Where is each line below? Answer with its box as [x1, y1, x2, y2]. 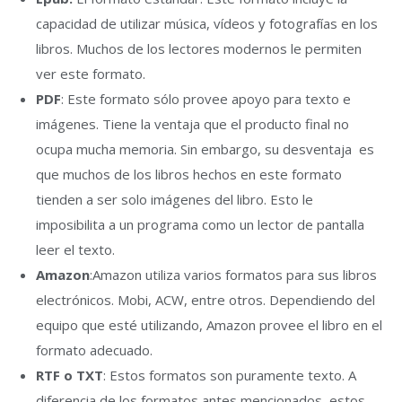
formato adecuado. [36, 341, 153, 359]
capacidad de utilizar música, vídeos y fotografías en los [36, 14, 378, 32]
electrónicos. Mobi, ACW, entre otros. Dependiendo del [36, 291, 375, 309]
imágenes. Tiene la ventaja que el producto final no [36, 115, 349, 133]
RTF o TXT [36, 366, 103, 384]
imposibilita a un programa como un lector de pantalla [36, 215, 364, 233]
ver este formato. [36, 65, 145, 83]
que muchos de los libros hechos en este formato [36, 165, 342, 183]
